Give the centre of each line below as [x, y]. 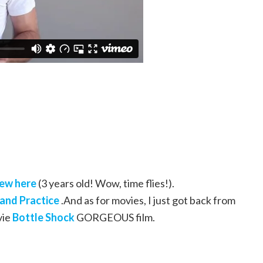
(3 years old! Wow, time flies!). [105, 183]
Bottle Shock [43, 218]
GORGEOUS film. [115, 218]
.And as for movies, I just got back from [147, 200]
